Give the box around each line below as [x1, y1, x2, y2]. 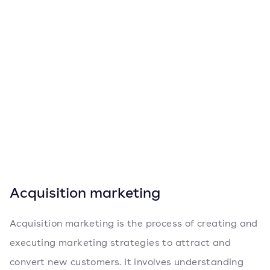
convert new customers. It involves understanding [10, 256, 244, 268]
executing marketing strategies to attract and [10, 236, 231, 249]
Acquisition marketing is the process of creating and [10, 217, 258, 230]
